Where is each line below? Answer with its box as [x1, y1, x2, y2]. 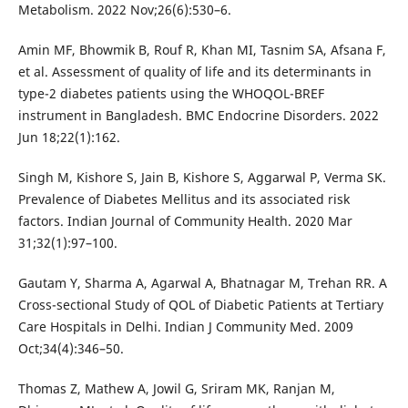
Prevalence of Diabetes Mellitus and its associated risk [17, 189, 350, 208]
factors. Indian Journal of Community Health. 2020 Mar [17, 211, 352, 229]
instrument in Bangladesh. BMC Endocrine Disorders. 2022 [17, 106, 379, 124]
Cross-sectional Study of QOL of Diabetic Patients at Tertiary [17, 295, 383, 313]
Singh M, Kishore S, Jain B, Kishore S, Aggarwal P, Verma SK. [17, 168, 386, 186]
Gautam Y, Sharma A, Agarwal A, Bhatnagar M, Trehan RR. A [17, 273, 387, 291]
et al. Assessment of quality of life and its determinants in [17, 62, 372, 80]
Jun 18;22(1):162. [17, 127, 120, 146]
